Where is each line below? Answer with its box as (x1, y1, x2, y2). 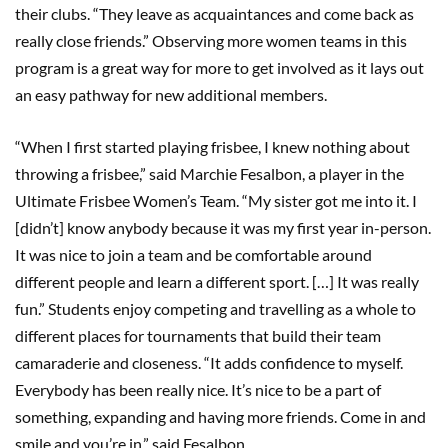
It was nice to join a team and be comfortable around (15, 244, 372, 264)
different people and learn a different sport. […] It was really (15, 271, 419, 291)
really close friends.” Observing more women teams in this (15, 30, 407, 50)
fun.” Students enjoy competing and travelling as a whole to (15, 298, 416, 318)
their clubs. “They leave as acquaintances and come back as (15, 3, 414, 23)
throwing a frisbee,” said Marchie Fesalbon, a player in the (15, 163, 404, 183)
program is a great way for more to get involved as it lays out (15, 57, 424, 77)
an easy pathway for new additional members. (15, 84, 333, 104)
